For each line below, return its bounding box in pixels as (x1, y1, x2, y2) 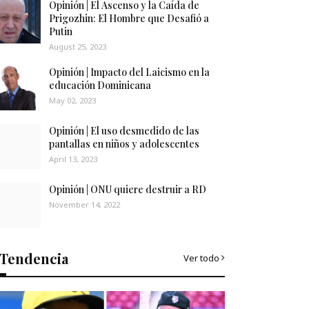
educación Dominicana (49, 79, 152, 92)
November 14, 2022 (49, 199, 121, 210)
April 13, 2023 (49, 154, 98, 164)
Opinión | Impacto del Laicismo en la (49, 66, 210, 79)
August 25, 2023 (49, 41, 107, 52)
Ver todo (183, 252, 219, 264)
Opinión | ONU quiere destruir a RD (49, 183, 207, 196)
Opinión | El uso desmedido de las (49, 124, 200, 137)
